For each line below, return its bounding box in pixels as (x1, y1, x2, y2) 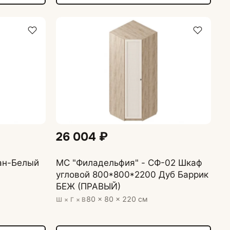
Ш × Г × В (56, 195, 86, 203)
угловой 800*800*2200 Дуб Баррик (56, 169, 209, 180)
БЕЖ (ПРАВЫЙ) (56, 181, 121, 191)
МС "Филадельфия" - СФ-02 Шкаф (56, 157, 203, 168)
